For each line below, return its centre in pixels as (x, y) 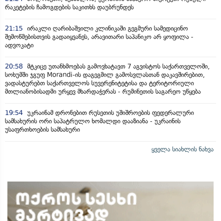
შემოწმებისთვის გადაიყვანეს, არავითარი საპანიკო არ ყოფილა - (99, 37)
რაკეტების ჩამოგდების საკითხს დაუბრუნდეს (69, 7)
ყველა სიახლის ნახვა (183, 149)
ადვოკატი (19, 45)
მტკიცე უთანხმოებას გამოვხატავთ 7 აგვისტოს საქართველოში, (117, 67)
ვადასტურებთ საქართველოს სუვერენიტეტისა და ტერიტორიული (99, 83)
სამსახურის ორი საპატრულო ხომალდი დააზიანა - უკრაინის (93, 121)
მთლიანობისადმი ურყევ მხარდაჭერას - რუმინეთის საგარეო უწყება (103, 92)
